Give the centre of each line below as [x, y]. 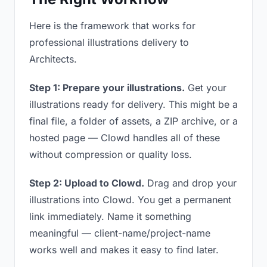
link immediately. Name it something [110, 216]
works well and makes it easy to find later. [124, 250]
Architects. [53, 59]
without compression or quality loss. [111, 154]
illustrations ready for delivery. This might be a [133, 104]
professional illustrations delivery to [109, 42]
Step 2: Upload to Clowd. [87, 183]
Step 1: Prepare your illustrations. [107, 88]
